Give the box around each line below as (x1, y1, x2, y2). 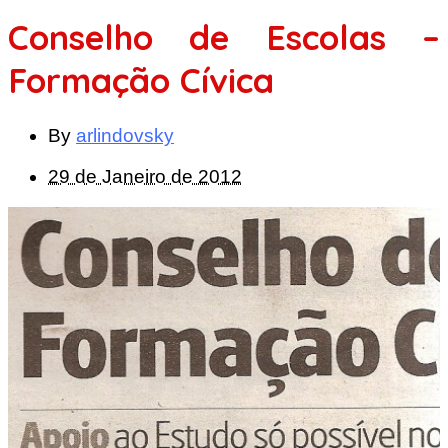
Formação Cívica (8, 58, 274, 102)
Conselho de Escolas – (8, 15, 440, 59)
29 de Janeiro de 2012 (48, 165, 242, 187)
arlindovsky (76, 124, 174, 146)
